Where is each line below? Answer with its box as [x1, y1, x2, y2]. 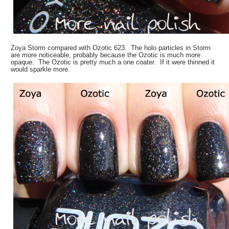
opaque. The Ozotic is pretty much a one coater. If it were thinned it [11, 58, 215, 66]
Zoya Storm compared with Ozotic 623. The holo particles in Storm [11, 43, 211, 52]
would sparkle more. [11, 65, 71, 73]
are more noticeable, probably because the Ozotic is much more [11, 51, 201, 59]
